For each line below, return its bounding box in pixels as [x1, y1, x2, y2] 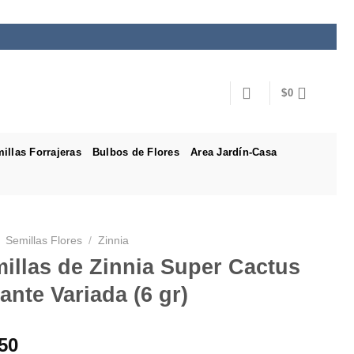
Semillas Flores [6, 235, 83, 247]
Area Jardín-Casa [190, 145, 277, 158]
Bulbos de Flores [92, 145, 180, 158]
